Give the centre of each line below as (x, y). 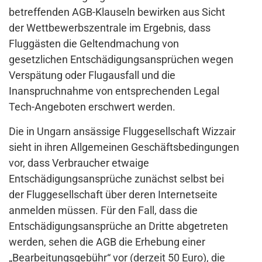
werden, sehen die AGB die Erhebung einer (107, 242)
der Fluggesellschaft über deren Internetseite (113, 195)
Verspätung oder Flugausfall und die (92, 75)
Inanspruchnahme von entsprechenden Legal (114, 91)
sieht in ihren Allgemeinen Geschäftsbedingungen (124, 147)
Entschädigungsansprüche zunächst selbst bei (116, 179)
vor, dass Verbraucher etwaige (79, 163)
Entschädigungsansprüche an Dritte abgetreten (118, 226)
